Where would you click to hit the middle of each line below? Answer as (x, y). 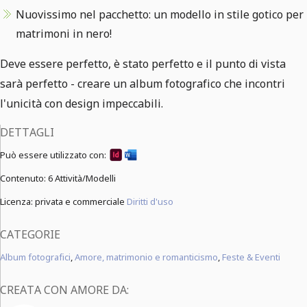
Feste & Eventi (251, 257)
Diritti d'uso (150, 201)
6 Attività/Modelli (82, 178)
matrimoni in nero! (64, 34)
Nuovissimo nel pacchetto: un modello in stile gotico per (160, 14)
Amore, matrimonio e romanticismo (146, 257)
